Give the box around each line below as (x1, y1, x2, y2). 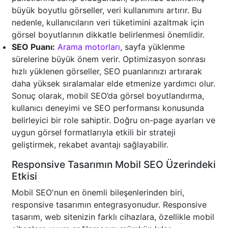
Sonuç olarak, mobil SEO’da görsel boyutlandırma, (12, 91, 204, 101)
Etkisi (12, 170, 37, 183)
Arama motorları (58, 42, 120, 52)
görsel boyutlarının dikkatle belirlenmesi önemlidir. (12, 30, 205, 40)
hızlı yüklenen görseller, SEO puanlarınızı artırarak (12, 66, 202, 77)
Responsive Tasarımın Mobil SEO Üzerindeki (12, 158, 216, 171)
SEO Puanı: (12, 42, 55, 52)
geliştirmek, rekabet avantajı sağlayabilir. (12, 139, 168, 150)
